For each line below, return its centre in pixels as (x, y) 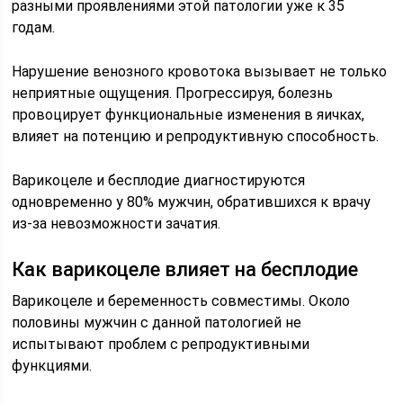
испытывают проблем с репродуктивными (161, 344)
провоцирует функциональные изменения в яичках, (188, 115)
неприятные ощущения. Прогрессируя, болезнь (173, 93)
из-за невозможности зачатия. (116, 224)
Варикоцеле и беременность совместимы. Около (181, 301)
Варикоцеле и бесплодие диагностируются (159, 180)
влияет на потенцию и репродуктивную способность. (196, 136)
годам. (34, 27)
